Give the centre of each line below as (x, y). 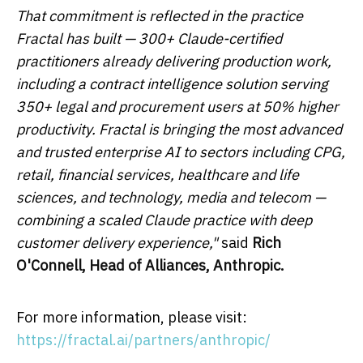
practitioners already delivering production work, (174, 61)
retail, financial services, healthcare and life (158, 174)
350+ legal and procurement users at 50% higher (177, 106)
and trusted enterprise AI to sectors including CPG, (181, 152)
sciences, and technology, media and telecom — (171, 197)
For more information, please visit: (132, 317)
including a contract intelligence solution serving (172, 83)
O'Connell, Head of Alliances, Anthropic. (150, 265)
